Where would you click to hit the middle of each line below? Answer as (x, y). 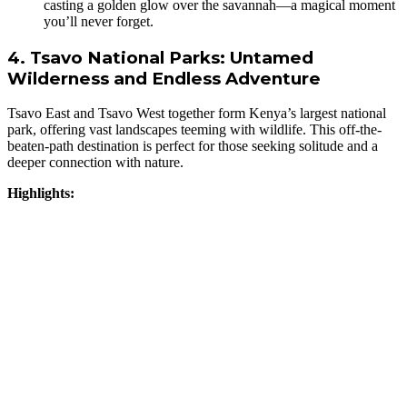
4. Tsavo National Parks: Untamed (160, 57)
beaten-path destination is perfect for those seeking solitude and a (193, 146)
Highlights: (41, 194)
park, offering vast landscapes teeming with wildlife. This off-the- (194, 130)
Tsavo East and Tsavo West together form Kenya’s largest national (197, 114)
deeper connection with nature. (95, 163)
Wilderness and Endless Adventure (164, 78)
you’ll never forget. (99, 22)
